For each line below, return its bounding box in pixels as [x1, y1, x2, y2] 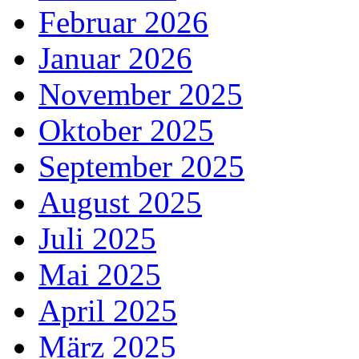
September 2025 [38, 149, 244, 184]
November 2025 [38, 77, 243, 112]
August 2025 [38, 185, 202, 220]
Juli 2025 [38, 221, 156, 256]
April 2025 [38, 293, 177, 329]
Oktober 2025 [38, 113, 214, 148]
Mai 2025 [38, 257, 161, 292]
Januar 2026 [38, 41, 192, 76]
